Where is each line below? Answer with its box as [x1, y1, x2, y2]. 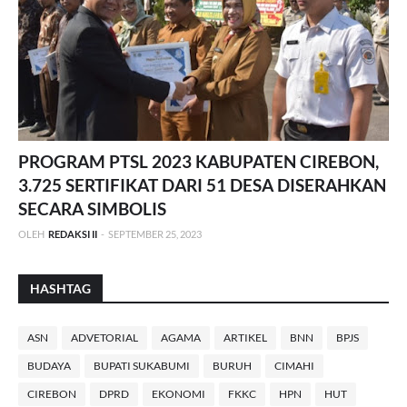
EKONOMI [152, 387, 205, 402]
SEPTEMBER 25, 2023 [108, 228, 202, 241]
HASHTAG [30, 281, 91, 297]
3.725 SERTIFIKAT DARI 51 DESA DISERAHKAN [18, 174, 386, 196]
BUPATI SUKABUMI [94, 359, 190, 373]
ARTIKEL [223, 331, 267, 345]
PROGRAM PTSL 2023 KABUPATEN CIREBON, [18, 151, 379, 173]
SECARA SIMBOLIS [18, 198, 166, 220]
